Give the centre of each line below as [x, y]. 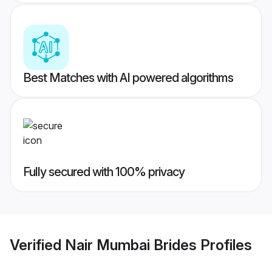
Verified [37, 245]
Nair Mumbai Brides [131, 245]
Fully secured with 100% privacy [104, 172]
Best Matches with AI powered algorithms [128, 78]
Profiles [224, 245]
